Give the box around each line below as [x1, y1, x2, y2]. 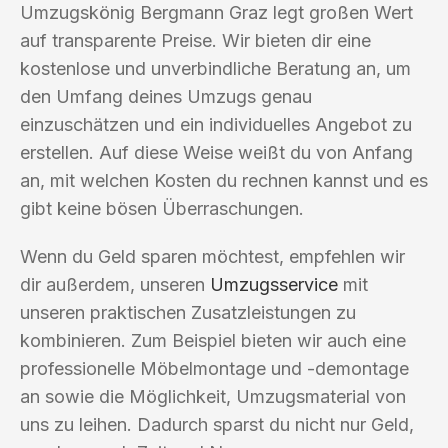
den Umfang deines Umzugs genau [20, 85, 312, 107]
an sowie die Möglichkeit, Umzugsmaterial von [20, 385, 406, 407]
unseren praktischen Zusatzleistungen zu [20, 301, 356, 323]
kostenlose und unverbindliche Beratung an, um [20, 57, 411, 79]
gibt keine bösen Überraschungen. [20, 197, 304, 219]
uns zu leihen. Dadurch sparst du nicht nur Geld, [20, 413, 414, 435]
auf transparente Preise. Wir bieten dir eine [20, 29, 371, 51]
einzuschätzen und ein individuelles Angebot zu [20, 113, 412, 135]
